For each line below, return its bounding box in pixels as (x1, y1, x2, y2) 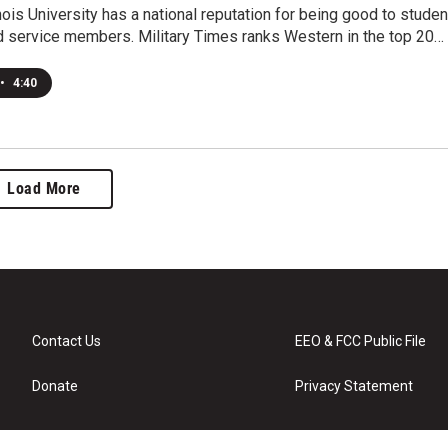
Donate (32, 378, 78, 395)
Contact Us (32, 333, 101, 350)
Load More (7, 179, 81, 199)
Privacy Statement (295, 378, 414, 395)
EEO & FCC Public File (295, 333, 427, 350)
